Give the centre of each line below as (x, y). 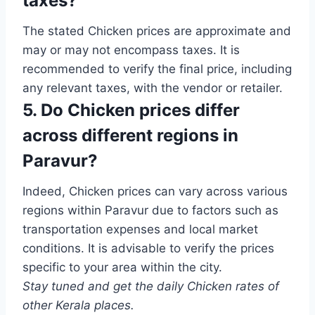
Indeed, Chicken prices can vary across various (155, 192)
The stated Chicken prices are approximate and (157, 31)
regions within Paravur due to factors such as (150, 211)
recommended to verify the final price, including (157, 69)
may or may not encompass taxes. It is (131, 50)
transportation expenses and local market (140, 230)
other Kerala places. (78, 306)
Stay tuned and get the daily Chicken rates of (151, 287)
